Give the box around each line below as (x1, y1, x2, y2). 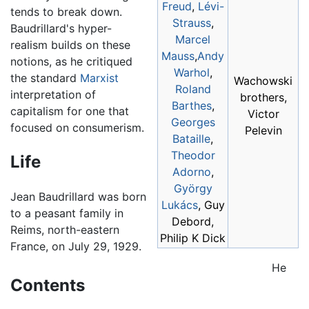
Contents (10, 275, 85, 296)
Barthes (171, 99, 212, 113)
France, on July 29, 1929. (10, 239, 141, 254)
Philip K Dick (160, 231, 226, 246)
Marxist (80, 71, 119, 86)
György (173, 181, 212, 196)
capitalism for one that (10, 104, 129, 119)
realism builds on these (10, 38, 130, 52)
